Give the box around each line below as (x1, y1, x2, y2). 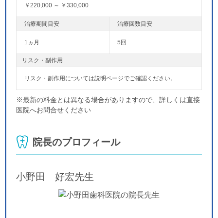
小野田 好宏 (16, 171, 74, 182)
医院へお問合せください (16, 106, 91, 114)
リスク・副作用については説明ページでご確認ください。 (24, 75, 176, 82)
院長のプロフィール (33, 137, 120, 148)
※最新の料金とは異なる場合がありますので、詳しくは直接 (16, 96, 200, 104)
